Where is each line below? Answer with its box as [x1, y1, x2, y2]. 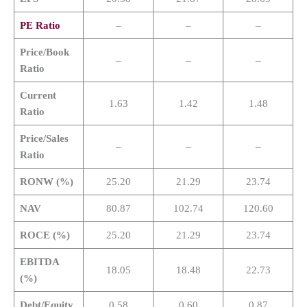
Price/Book [19, 46, 69, 58]
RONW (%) [19, 175, 73, 187]
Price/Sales [19, 132, 69, 144]
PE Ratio [19, 19, 60, 31]
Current [19, 89, 56, 101]
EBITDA [19, 256, 59, 267]
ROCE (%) [19, 229, 70, 241]
